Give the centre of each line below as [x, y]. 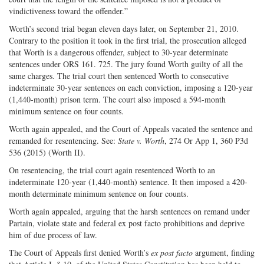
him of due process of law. [53, 235]
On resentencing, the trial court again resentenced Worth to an [112, 170]
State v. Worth [141, 141]
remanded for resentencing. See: [63, 141]
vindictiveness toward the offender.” [68, 11]
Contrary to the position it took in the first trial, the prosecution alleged [128, 41]
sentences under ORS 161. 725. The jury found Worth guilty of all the [126, 64]
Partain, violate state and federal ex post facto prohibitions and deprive [127, 223]
